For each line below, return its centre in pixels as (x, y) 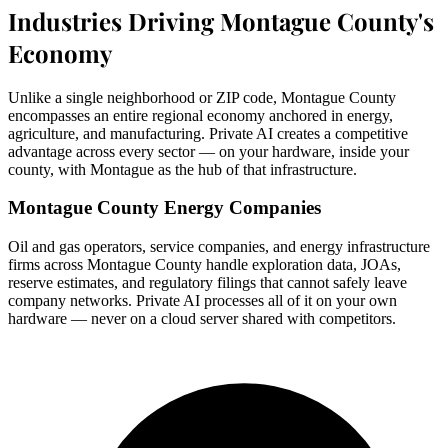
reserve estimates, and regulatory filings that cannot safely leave (207, 283)
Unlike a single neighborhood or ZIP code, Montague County (202, 97)
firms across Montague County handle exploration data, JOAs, (204, 265)
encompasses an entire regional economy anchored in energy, (200, 115)
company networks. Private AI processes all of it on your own (202, 301)
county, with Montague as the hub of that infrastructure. (182, 169)
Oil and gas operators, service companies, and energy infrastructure (219, 247)
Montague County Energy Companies (164, 208)
